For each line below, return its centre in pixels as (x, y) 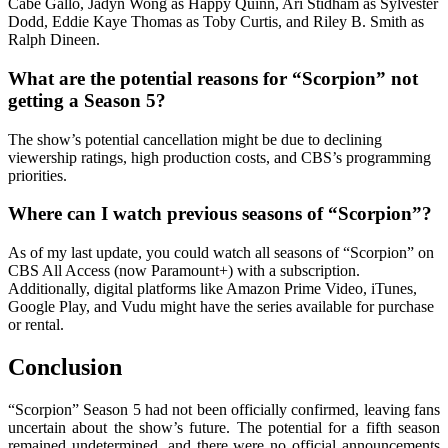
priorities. (37, 175)
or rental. (36, 325)
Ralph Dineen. (54, 40)
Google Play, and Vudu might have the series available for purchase (221, 307)
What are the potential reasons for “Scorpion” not (213, 79)
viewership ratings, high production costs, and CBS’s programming (219, 157)
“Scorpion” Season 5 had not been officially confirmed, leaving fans (224, 410)
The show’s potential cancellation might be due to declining (195, 139)
